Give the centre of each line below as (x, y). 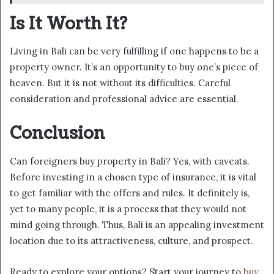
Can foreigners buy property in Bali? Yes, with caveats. (130, 161)
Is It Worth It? (68, 24)
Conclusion (57, 134)
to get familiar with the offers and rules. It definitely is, (130, 193)
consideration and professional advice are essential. (124, 99)
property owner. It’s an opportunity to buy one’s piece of (134, 67)
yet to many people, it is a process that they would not (128, 209)
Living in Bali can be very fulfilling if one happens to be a (134, 51)
